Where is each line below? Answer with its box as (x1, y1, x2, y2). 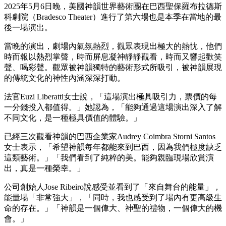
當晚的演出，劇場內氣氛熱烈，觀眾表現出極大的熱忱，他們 (4, 41, 222, 50)
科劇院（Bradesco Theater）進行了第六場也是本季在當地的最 (4, 12, 221, 21)
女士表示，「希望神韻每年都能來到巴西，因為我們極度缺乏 (4, 142, 222, 151)
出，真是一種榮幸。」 (4, 163, 85, 173)
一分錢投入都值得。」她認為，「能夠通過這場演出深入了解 (4, 102, 222, 111)
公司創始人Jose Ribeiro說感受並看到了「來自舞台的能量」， (4, 182, 221, 191)
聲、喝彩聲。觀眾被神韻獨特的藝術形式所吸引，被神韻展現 (4, 63, 222, 72)
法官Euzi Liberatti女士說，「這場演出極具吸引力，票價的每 (4, 92, 217, 101)
